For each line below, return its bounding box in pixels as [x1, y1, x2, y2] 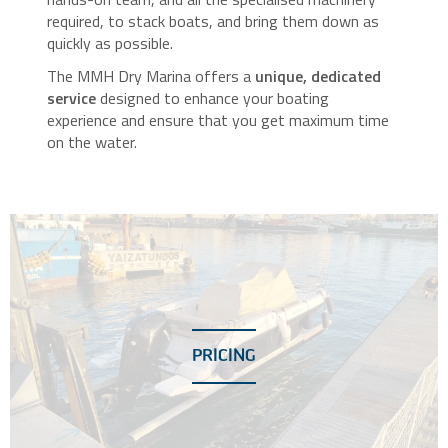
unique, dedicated [255, 63, 382, 88]
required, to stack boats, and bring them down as [47, 8, 380, 33]
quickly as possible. [47, 30, 174, 55]
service [47, 85, 97, 110]
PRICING [192, 346, 256, 365]
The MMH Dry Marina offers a [47, 63, 256, 88]
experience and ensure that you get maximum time [47, 107, 390, 132]
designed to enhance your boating [96, 85, 330, 110]
